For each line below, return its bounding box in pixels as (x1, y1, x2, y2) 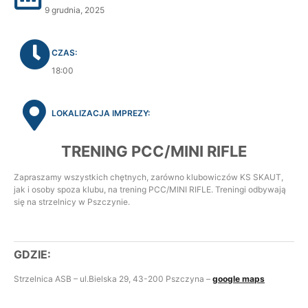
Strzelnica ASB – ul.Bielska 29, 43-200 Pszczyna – (14, 274, 212, 284)
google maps (212, 274, 265, 284)
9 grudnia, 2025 (45, 5, 104, 15)
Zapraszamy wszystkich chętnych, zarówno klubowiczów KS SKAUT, (14, 172, 283, 182)
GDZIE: (14, 247, 51, 261)
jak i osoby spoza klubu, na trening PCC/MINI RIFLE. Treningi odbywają (14, 184, 286, 195)
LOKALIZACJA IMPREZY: (52, 108, 150, 118)
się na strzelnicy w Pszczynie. (14, 197, 130, 207)
